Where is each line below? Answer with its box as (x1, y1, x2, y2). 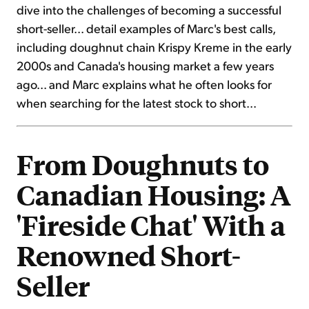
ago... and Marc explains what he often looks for (17, 76, 272, 92)
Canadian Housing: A (17, 177, 291, 213)
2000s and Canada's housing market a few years (17, 57, 274, 74)
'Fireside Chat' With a (17, 207, 286, 243)
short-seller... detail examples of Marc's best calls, (17, 20, 275, 37)
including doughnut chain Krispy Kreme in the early (17, 39, 292, 55)
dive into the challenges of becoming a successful (17, 1, 281, 18)
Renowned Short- (17, 237, 241, 274)
